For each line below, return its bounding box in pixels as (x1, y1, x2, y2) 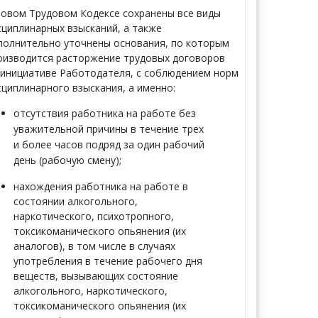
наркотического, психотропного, (13, 209, 174, 223)
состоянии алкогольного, (13, 194, 138, 208)
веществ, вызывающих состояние (13, 269, 178, 283)
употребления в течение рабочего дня (13, 254, 202, 268)
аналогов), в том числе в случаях (13, 239, 175, 253)
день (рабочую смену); (13, 153, 121, 167)
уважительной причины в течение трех (13, 122, 204, 136)
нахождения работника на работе (13, 180, 182, 193)
